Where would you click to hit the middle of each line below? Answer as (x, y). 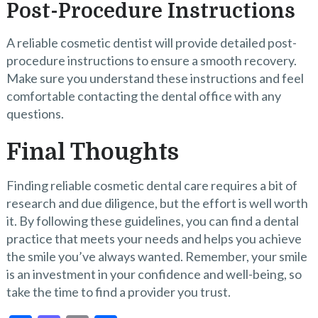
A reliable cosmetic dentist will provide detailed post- (151, 42)
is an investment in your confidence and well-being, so (154, 274)
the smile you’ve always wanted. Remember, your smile (157, 256)
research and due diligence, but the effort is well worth (157, 203)
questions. (35, 113)
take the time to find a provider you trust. (118, 291)
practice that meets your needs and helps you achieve (154, 238)
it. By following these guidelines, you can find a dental (152, 220)
